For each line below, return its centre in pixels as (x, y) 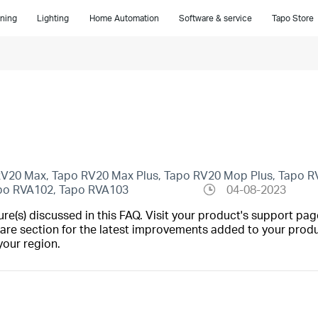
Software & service (215, 18)
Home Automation (124, 18)
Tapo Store (292, 18)
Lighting (53, 18)
